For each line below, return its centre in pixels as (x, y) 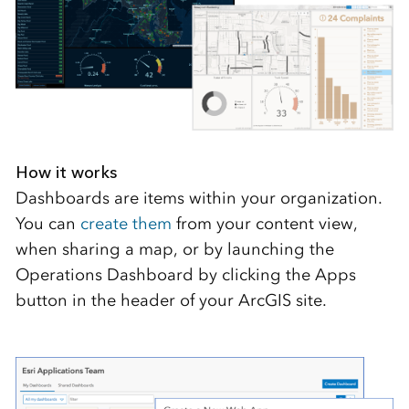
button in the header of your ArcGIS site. (171, 301)
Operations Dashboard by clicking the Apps (185, 275)
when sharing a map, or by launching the (174, 250)
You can (47, 224)
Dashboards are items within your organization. (199, 199)
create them (126, 224)
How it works (66, 173)
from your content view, (264, 224)
